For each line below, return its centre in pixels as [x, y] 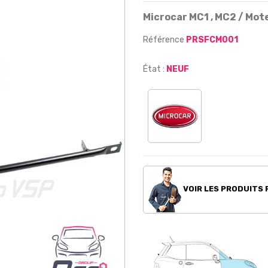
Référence [165, 40]
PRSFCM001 [212, 40]
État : [154, 69]
